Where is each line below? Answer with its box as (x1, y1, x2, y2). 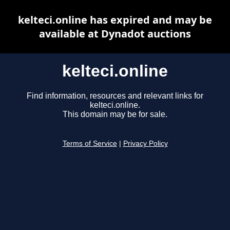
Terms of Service (62, 140, 117, 148)
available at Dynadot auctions (39, 27, 191, 41)
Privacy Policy (123, 140, 168, 148)
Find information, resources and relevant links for (27, 91, 203, 101)
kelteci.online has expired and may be (18, 13, 212, 27)
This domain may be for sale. (63, 110, 167, 119)
